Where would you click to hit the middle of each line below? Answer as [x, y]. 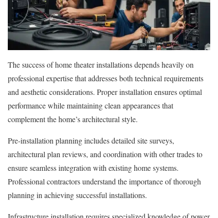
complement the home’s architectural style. [73, 119]
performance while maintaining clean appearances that [91, 105]
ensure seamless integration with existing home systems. [93, 167]
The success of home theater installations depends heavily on [101, 64]
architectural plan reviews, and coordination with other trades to [105, 154]
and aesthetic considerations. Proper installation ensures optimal [105, 91]
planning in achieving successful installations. [77, 195]
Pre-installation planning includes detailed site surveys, [91, 140]
